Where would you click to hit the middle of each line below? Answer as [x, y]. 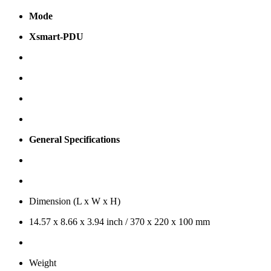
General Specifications [74, 140]
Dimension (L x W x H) [75, 201]
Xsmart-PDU [56, 37]
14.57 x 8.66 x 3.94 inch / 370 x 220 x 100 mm [119, 222]
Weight [43, 263]
